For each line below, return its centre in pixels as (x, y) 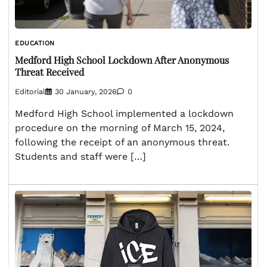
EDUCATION (35, 43)
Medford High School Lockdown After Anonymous (122, 60)
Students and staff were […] (80, 156)
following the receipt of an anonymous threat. (122, 142)
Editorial (30, 91)
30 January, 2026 (86, 91)
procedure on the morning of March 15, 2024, (120, 128)
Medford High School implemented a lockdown (124, 113)
